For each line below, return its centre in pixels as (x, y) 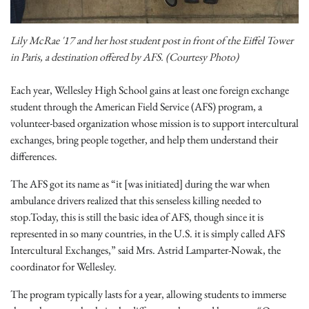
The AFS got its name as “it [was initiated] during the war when (140, 184)
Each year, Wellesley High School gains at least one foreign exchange (150, 90)
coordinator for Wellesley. (63, 267)
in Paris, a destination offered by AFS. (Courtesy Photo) (124, 57)
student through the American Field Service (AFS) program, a (136, 107)
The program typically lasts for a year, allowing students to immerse (148, 295)
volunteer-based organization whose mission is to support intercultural (154, 123)
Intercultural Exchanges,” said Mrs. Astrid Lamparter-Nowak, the (146, 250)
